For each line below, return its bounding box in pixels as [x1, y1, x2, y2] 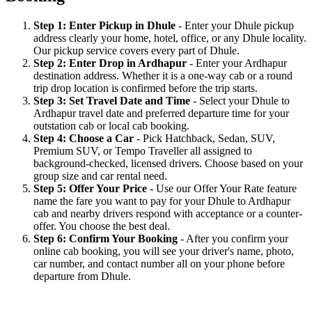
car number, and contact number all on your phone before [33, 258, 285, 270]
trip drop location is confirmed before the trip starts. [33, 82, 258, 95]
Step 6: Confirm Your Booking [33, 233, 180, 245]
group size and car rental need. [33, 170, 167, 182]
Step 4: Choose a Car [33, 132, 136, 145]
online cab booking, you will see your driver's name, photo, [33, 245, 294, 258]
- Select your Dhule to [193, 95, 290, 107]
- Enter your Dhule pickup [178, 19, 294, 32]
